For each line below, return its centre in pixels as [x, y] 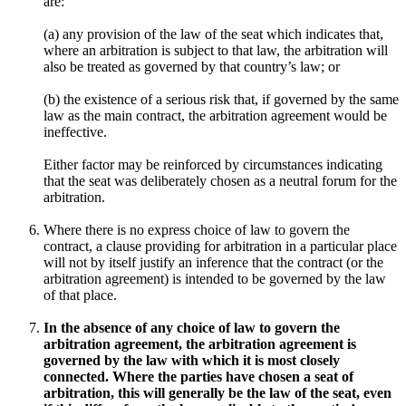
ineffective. [77, 131]
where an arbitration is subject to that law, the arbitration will [216, 50]
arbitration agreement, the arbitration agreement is [200, 343]
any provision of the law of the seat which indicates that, [223, 34]
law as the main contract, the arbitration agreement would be [215, 115]
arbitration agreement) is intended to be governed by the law [215, 278]
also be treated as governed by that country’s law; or [193, 66]
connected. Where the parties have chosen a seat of [198, 376]
